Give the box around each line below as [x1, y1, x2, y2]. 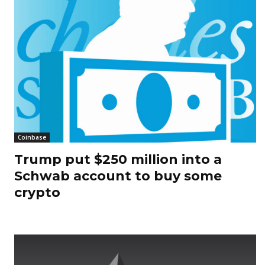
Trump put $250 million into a [14, 151, 222, 168]
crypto [14, 185, 60, 201]
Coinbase [18, 133, 46, 142]
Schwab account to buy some [14, 168, 222, 185]
